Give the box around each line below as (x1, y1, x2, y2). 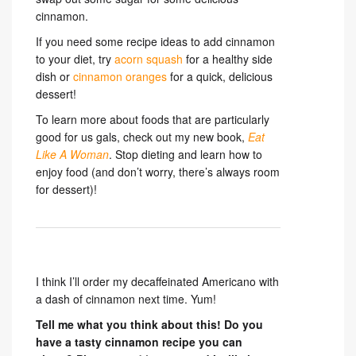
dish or (36, 68, 73, 85)
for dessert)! (36, 181, 97, 198)
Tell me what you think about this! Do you (36, 316, 263, 333)
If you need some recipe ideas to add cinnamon (36, 33, 275, 50)
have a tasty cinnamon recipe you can (36, 334, 242, 350)
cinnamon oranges (73, 68, 167, 85)
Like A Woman (36, 146, 109, 163)
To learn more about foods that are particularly (36, 111, 269, 128)
